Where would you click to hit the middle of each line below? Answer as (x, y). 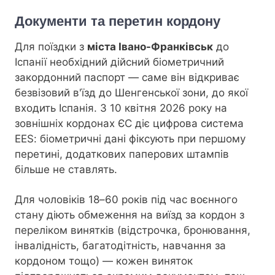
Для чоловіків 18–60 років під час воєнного (126, 200)
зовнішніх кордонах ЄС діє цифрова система (129, 124)
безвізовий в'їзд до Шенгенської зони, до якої (131, 93)
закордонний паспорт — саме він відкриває (127, 78)
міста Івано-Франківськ (150, 47)
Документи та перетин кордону (118, 21)
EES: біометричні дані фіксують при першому (130, 139)
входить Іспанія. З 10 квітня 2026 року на (121, 108)
